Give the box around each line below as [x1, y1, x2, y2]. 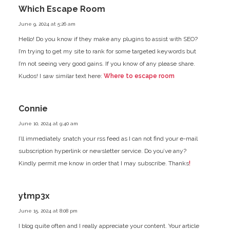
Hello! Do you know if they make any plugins [18, 35, 144, 43]
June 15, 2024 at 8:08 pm [18, 207, 78, 214]
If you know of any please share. [103, 60, 195, 67]
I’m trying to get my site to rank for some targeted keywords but [18, 47, 196, 55]
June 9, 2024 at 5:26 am [18, 21, 75, 27]
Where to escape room [103, 72, 175, 80]
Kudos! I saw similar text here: [18, 72, 104, 80]
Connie [18, 103, 48, 113]
